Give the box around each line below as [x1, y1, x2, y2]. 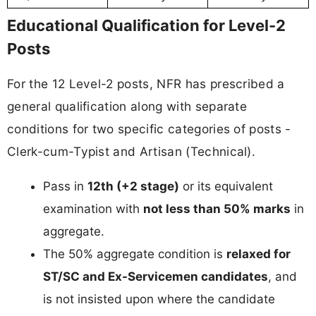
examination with [43, 202, 143, 217]
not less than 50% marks [143, 202, 291, 217]
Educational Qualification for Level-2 [7, 16, 286, 35]
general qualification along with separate [7, 99, 248, 114]
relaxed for [226, 247, 291, 262]
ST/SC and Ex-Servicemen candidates [43, 269, 268, 284]
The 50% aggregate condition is [43, 247, 226, 262]
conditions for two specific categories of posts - [7, 121, 291, 137]
